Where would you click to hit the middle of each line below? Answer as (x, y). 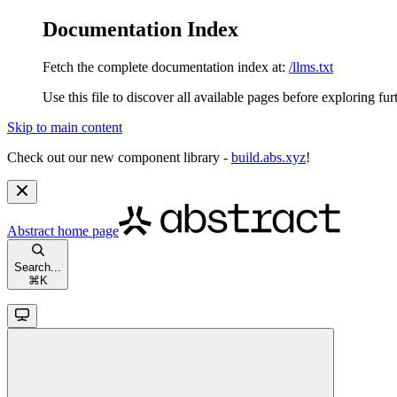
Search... (38, 267)
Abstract (31, 230)
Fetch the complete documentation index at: (164, 66)
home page (86, 230)
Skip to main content (65, 127)
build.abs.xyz (269, 157)
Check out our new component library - (119, 157)
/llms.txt (311, 66)
